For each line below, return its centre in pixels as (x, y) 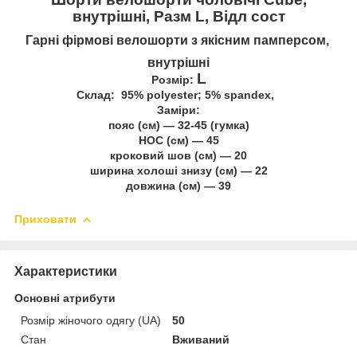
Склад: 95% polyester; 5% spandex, (178, 94)
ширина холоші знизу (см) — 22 (178, 170)
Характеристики (66, 271)
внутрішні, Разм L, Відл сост (178, 16)
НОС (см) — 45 (178, 140)
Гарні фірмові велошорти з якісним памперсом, (178, 40)
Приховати (45, 219)
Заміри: (178, 110)
